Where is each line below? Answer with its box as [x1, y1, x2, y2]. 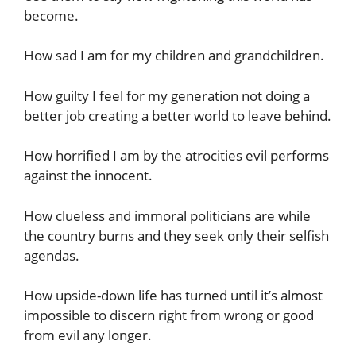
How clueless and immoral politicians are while [24, 206, 311, 225]
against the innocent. [24, 166, 153, 185]
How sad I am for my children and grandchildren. [24, 46, 324, 65]
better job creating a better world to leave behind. [24, 106, 331, 125]
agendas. [24, 246, 79, 265]
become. [24, 6, 79, 25]
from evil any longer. [24, 326, 152, 345]
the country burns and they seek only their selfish [24, 226, 329, 245]
